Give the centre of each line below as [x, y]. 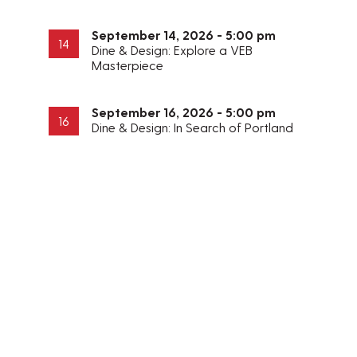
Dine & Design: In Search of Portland [193, 127]
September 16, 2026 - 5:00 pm [184, 112]
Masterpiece [128, 65]
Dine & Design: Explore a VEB [173, 50]
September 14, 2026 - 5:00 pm [184, 35]
